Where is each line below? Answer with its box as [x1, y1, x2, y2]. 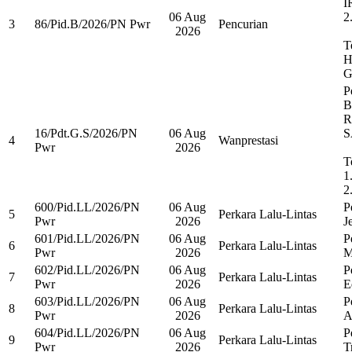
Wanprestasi [218, 133, 278, 147]
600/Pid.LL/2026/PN [35, 200, 140, 214]
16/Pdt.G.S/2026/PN [35, 126, 137, 140]
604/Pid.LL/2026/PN [35, 325, 140, 339]
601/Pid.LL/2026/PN [35, 231, 140, 245]
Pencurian [218, 16, 268, 31]
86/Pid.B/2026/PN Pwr [35, 16, 150, 31]
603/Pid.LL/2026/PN [35, 294, 140, 308]
